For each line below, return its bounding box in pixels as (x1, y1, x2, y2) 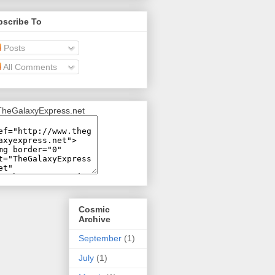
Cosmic (79, 204, 110, 214)
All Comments (1, 62, 57, 72)
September (79, 233, 122, 243)
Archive (79, 214, 110, 224)
